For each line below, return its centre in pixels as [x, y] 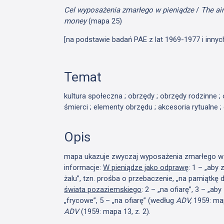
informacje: [84, 167]
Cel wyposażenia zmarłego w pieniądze [129, 10]
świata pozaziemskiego [103, 189]
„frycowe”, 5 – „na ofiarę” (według [120, 200]
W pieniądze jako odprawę [146, 167]
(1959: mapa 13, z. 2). [115, 211]
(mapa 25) [105, 21]
